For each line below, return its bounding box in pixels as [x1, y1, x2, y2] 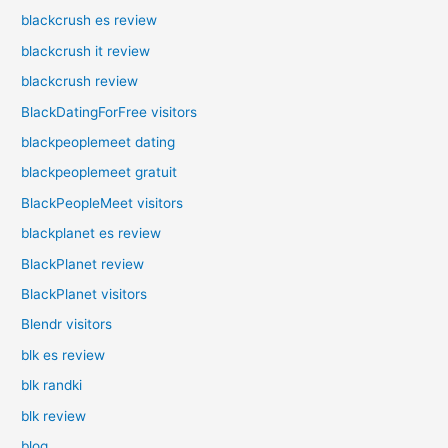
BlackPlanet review [21, 255, 145, 272]
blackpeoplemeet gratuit [21, 164, 178, 181]
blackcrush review [21, 73, 139, 90]
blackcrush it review [21, 42, 151, 59]
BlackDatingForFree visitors [21, 103, 198, 120]
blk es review [21, 346, 106, 363]
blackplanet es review [21, 225, 162, 242]
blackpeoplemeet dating [21, 134, 176, 151]
